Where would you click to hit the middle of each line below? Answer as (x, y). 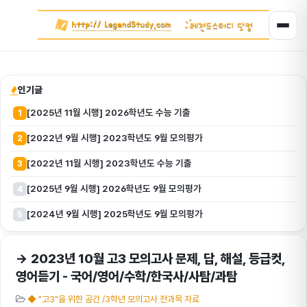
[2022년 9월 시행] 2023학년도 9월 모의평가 (115, 138)
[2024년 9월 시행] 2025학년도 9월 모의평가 (115, 214)
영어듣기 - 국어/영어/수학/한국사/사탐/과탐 (126, 277)
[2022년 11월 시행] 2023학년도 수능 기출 (109, 163)
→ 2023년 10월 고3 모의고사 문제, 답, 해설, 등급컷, (150, 259)
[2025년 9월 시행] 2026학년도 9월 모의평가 (114, 188)
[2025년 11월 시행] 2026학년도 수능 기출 (109, 112)
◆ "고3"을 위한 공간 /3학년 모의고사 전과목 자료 (113, 299)
